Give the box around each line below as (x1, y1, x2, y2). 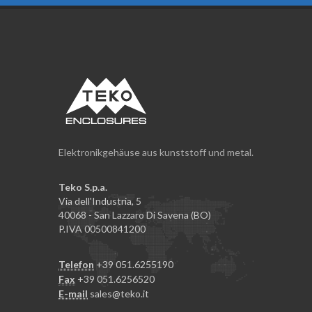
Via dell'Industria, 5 (58, 194, 141, 207)
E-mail (58, 287, 88, 299)
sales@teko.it (90, 287, 149, 299)
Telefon (58, 258, 94, 270)
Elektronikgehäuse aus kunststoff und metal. (58, 146, 253, 158)
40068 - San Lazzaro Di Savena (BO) (58, 208, 211, 221)
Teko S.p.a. (58, 180, 107, 193)
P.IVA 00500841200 (58, 222, 146, 235)
